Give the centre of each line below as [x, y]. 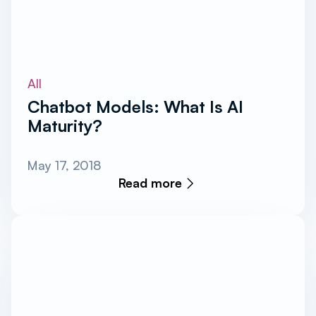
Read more [151, 183]
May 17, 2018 [65, 165]
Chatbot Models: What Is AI [136, 106]
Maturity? [65, 125]
